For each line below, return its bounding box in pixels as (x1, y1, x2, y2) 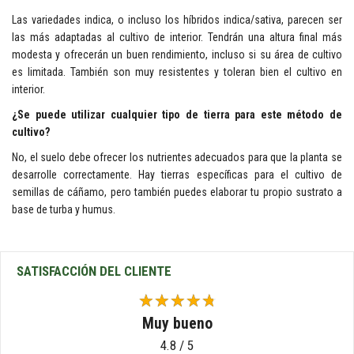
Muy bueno (141, 314, 213, 333)
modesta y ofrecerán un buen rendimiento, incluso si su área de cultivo (12, 48, 342, 61)
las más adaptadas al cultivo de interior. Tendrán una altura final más (12, 31, 342, 43)
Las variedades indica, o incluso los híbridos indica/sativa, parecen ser (12, 13, 342, 26)
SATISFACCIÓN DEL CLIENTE (17, 263, 171, 279)
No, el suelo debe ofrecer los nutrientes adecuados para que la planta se (12, 151, 342, 164)
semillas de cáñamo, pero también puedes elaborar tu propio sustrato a (12, 186, 342, 198)
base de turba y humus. (12, 203, 115, 216)
